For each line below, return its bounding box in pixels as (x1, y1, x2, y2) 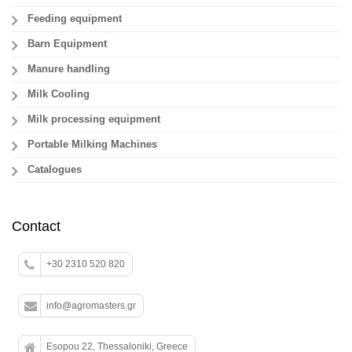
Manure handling (27, 63, 110, 75)
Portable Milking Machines (27, 138, 157, 150)
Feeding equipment (27, 13, 122, 24)
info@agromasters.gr (46, 299, 137, 311)
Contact (12, 218, 60, 234)
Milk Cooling (27, 88, 90, 100)
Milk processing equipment (27, 113, 160, 125)
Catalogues (27, 163, 82, 175)
